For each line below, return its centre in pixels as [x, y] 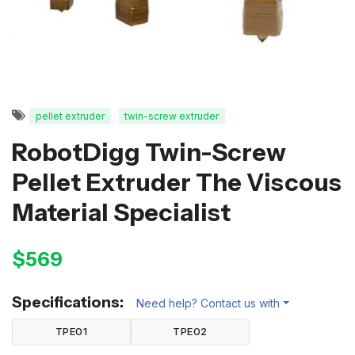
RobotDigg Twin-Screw [149, 152]
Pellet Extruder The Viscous [177, 182]
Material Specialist [121, 212]
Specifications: [68, 302]
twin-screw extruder [172, 116]
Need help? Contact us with [208, 303]
